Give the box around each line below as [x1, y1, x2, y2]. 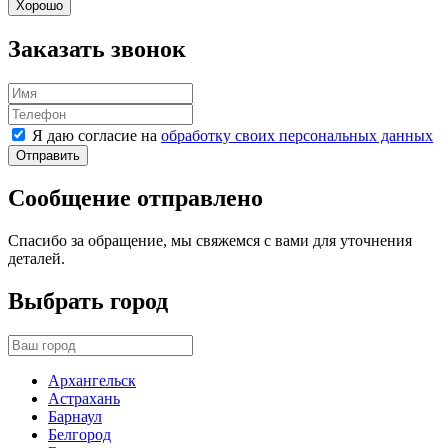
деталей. [8, 250, 65, 268]
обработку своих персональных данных [161, 126, 433, 144]
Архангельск [48, 372, 136, 390]
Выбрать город [8, 288, 168, 315]
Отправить [16, 147, 80, 163]
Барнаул [48, 408, 102, 426]
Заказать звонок [8, 35, 186, 62]
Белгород [48, 426, 111, 444]
